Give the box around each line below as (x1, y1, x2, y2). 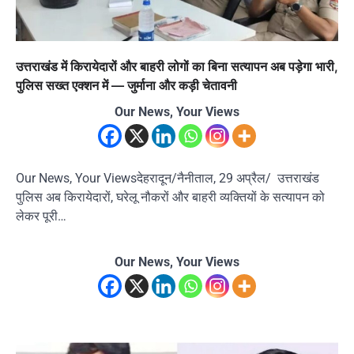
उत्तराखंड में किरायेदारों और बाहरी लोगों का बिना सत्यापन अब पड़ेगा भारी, (16, 58, 338, 74)
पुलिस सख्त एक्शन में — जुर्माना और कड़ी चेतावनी (16, 77, 237, 93)
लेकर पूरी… (16, 208, 66, 224)
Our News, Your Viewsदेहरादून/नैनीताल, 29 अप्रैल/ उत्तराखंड (16, 170, 319, 186)
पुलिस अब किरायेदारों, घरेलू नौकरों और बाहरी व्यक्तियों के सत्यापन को (16, 189, 325, 205)
